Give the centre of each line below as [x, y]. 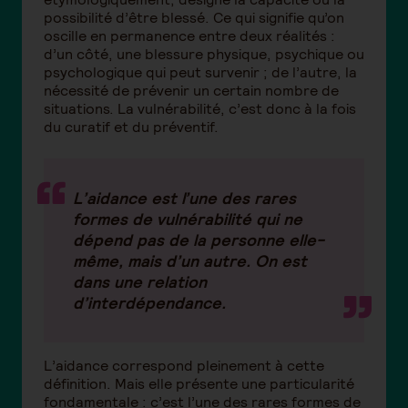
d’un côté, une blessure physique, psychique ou [204, 54]
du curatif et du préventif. [131, 127]
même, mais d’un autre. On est [190, 260]
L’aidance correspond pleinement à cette [184, 365]
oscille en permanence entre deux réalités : [189, 36]
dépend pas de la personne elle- [199, 240]
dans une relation [140, 281]
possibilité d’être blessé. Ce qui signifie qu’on [194, 17]
